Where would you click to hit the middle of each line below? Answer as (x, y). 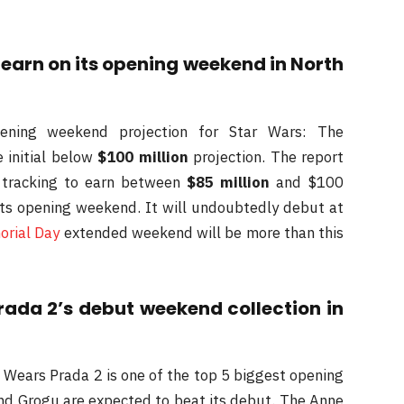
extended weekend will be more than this (202, 232)
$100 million (140, 156)
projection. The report (266, 156)
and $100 (307, 182)
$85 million (229, 182)
